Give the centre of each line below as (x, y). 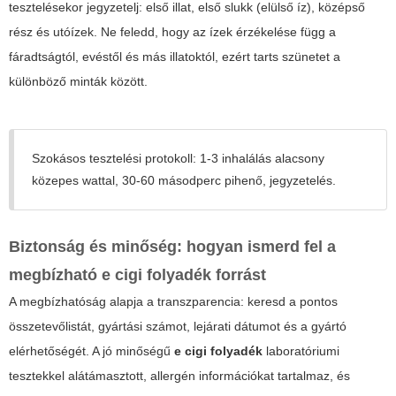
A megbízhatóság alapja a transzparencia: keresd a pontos (173, 302)
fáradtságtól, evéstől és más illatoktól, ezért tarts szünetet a (175, 57)
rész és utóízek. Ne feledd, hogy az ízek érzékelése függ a (172, 32)
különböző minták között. (78, 82)
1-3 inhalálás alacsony (260, 159)
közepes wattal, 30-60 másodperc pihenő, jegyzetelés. (184, 181)
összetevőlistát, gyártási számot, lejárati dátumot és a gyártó (178, 327)
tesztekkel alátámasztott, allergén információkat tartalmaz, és (179, 376)
